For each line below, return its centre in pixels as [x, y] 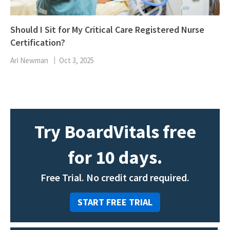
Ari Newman [29, 61]
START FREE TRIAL [115, 202]
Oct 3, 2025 [76, 61]
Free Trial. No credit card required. [115, 178]
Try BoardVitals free [115, 132]
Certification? [38, 43]
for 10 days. [115, 158]
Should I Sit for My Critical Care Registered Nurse [107, 30]
